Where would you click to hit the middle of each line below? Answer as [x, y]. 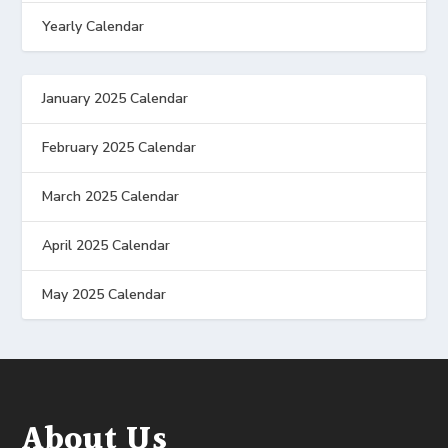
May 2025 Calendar [104, 294]
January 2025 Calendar [115, 98]
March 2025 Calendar [111, 196]
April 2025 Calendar [106, 245]
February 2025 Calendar [119, 147]
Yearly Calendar [93, 26]
